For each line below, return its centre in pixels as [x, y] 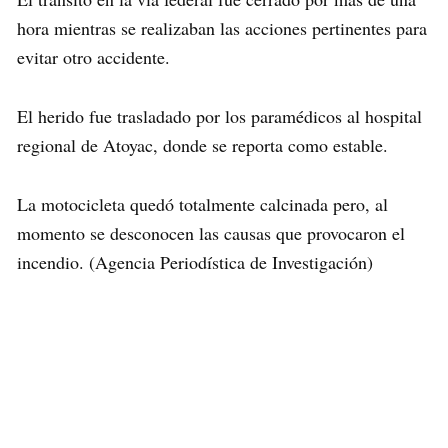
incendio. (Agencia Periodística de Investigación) [195, 262]
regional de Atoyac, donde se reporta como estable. [202, 145]
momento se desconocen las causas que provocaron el [211, 233]
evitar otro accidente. [93, 57]
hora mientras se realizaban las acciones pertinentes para [222, 28]
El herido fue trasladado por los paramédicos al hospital [219, 116]
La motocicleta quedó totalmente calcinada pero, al [202, 204]
